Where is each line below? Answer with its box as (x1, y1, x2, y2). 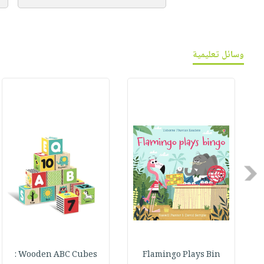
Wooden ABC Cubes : (18, 248, 97, 263)
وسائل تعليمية (193, 47, 245, 64)
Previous (219, 165, 259, 181)
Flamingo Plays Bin (142, 248, 220, 263)
